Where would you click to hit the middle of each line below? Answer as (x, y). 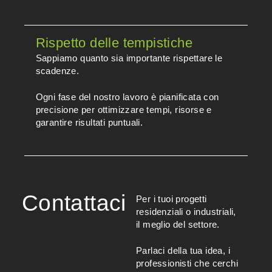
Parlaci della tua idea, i (183, 251)
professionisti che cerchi (187, 263)
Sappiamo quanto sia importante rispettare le (129, 58)
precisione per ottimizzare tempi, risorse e (124, 110)
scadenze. (57, 70)
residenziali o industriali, (186, 211)
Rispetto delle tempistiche (114, 42)
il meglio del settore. (178, 224)
